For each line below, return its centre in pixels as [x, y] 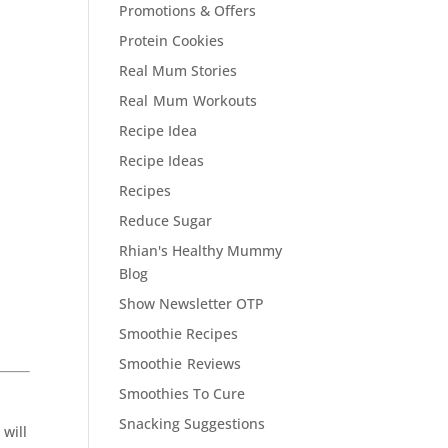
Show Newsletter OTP [192, 303]
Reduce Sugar [166, 220]
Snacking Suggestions [192, 423]
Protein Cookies [172, 40]
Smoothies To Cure [182, 393]
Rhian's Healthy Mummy [201, 250]
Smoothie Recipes [179, 333]
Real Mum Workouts [188, 100]
